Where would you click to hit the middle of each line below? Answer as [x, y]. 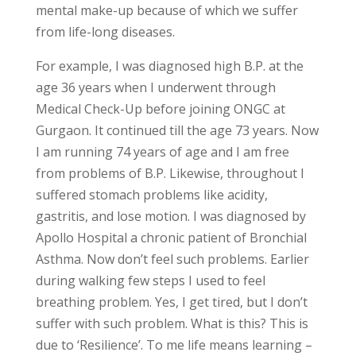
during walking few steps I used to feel [150, 281]
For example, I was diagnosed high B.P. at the [169, 66]
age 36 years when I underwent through [155, 87]
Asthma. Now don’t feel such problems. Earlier [172, 259]
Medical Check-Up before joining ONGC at [160, 109]
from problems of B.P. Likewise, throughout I [170, 173]
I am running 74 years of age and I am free [162, 152]
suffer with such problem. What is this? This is [172, 323]
